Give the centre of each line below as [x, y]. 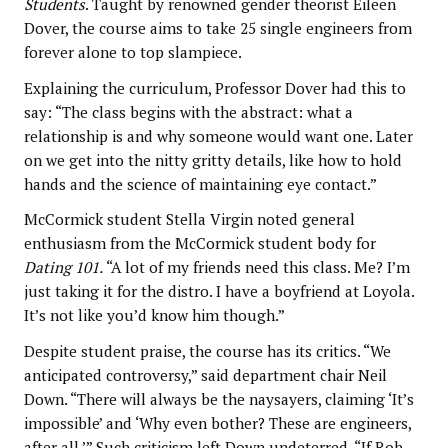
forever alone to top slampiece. [132, 52]
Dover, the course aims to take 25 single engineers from [217, 28]
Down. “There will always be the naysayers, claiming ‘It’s [218, 398]
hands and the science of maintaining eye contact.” [200, 183]
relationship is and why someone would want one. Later [218, 135]
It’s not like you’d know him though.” [154, 315]
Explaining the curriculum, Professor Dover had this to [214, 87]
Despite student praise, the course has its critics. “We [207, 350]
